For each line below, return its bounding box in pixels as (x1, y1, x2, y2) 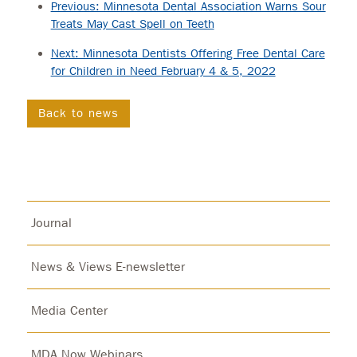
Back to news (37, 105, 119, 120)
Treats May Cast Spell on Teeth (50, 16, 214, 31)
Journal (30, 214, 72, 230)
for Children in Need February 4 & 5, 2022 (50, 63, 276, 78)
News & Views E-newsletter (30, 258, 185, 274)
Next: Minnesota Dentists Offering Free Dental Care (50, 45, 325, 61)
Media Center (30, 302, 108, 318)
